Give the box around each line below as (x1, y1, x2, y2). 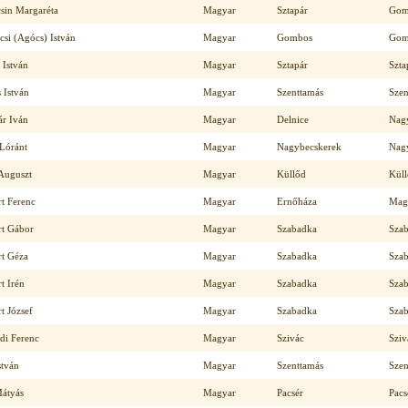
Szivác (277, 332, 304, 343)
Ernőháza (277, 196, 317, 207)
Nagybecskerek (277, 141, 342, 152)
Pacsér (277, 387, 303, 398)
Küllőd (277, 168, 306, 179)
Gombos (277, 32, 312, 43)
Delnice (277, 114, 309, 125)
